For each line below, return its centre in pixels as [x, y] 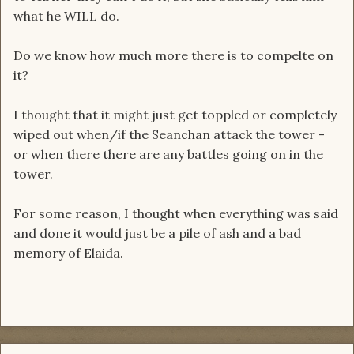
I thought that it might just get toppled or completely [175, 115]
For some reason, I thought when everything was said [176, 214]
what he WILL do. [66, 16]
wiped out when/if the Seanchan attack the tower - [169, 135]
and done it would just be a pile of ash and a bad [157, 233]
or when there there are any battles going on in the [168, 154]
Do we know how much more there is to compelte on [173, 56]
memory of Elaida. [68, 253]
